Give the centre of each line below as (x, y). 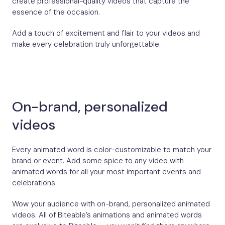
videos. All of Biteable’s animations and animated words (107, 215)
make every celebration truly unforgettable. (86, 44)
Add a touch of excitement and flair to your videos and (106, 33)
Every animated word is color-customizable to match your (112, 149)
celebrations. (34, 183)
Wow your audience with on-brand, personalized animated (111, 204)
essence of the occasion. (56, 12)
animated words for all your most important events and (106, 172)
